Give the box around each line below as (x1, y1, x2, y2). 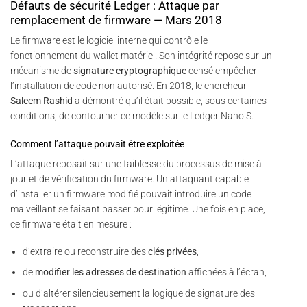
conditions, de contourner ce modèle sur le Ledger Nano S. (10, 110, 254, 122)
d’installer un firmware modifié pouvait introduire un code (10, 188, 251, 199)
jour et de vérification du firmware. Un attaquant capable (10, 173, 249, 184)
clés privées (148, 245, 197, 257)
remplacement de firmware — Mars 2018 (10, 12, 222, 27)
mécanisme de (10, 65, 73, 77)
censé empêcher (186, 65, 257, 77)
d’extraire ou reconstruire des (23, 245, 149, 257)
